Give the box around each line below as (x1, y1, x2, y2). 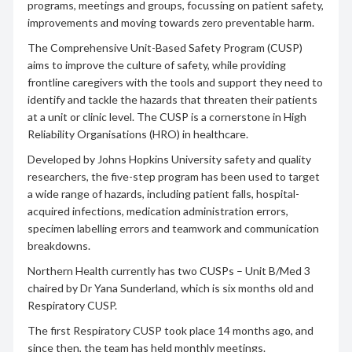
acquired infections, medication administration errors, (27, 203, 288, 218)
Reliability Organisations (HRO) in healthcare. (27, 126, 248, 141)
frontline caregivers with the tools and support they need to (27, 75, 323, 89)
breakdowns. (27, 238, 90, 252)
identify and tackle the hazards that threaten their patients (27, 92, 317, 106)
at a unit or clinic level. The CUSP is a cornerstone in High (27, 109, 306, 123)
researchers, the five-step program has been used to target (27, 169, 320, 183)
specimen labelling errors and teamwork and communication (27, 221, 319, 235)
